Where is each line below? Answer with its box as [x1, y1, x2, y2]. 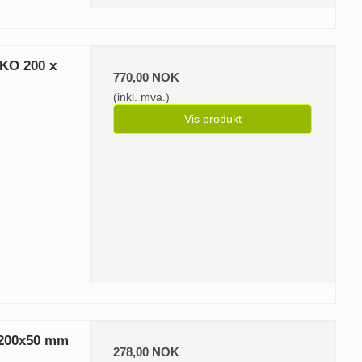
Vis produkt [183, 112, 242, 125]
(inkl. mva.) [113, 90, 170, 103]
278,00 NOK [113, 344, 180, 359]
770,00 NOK [113, 69, 180, 84]
